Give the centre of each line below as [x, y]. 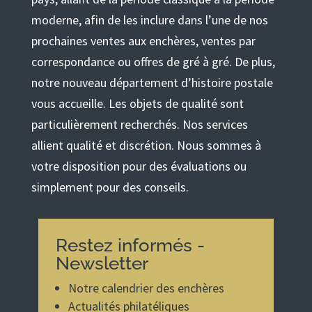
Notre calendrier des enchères [146, 288]
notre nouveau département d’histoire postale [152, 82]
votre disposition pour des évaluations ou [139, 166]
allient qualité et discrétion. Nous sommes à [146, 145]
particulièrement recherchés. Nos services [139, 124]
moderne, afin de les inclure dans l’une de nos [149, 19]
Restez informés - [130, 245]
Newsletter [102, 263]
